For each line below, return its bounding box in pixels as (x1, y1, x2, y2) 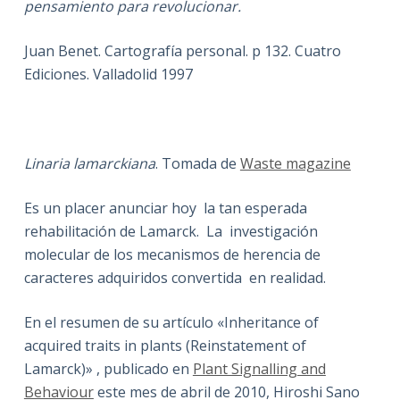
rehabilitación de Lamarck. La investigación (23, 221, 318, 241)
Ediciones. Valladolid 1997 (23, 63, 193, 84)
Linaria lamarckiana (23, 153, 155, 173)
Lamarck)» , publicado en (23, 358, 193, 379)
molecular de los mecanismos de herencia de (23, 244, 321, 264)
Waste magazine (239, 153, 351, 173)
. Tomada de (154, 153, 240, 173)
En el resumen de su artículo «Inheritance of (23, 312, 319, 332)
